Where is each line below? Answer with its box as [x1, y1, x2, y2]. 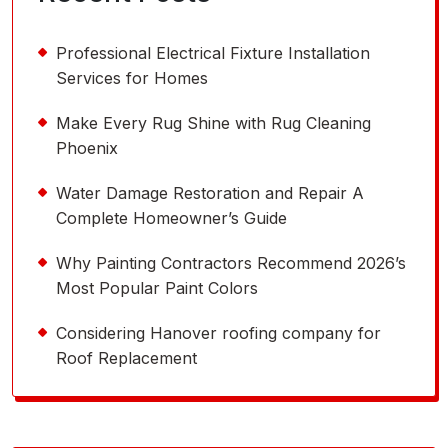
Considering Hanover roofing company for [56, 323, 381, 344]
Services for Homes [56, 68, 208, 89]
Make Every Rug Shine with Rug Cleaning [56, 113, 371, 134]
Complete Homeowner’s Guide [56, 208, 287, 229]
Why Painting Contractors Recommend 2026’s [56, 253, 406, 274]
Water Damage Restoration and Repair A [56, 183, 364, 204]
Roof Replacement [56, 348, 197, 369]
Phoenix [56, 138, 118, 159]
